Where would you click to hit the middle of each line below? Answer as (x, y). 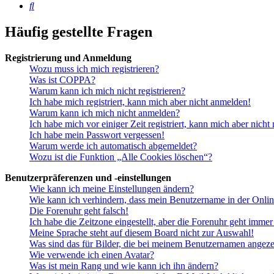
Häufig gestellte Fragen (79, 32)
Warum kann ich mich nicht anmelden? (105, 113)
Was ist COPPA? (62, 80)
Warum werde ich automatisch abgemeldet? (113, 146)
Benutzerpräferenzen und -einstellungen (88, 178)
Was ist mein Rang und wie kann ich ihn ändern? (124, 266)
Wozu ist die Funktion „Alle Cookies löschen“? (121, 157)
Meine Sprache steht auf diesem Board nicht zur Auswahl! (142, 233)
